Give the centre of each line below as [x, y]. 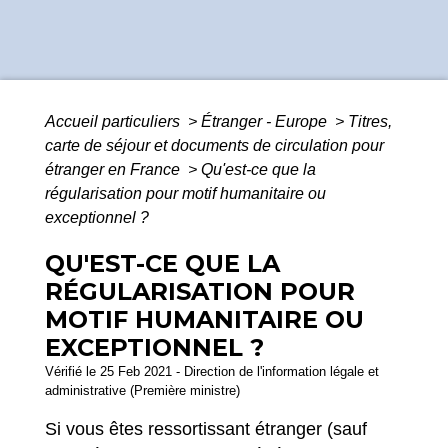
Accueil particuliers [114, 122]
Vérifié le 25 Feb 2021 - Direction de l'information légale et [212, 372]
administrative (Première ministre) [142, 391]
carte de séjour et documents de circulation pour [214, 146]
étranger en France [114, 170]
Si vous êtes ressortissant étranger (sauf [206, 429]
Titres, [370, 122]
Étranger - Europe [266, 122]
